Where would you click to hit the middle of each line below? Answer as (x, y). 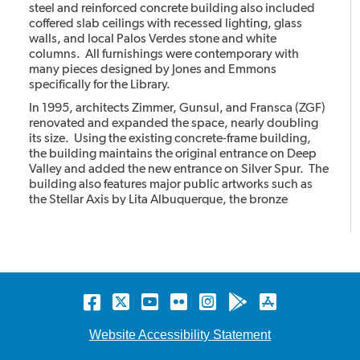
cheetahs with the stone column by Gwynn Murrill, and (179, 215)
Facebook (142, 302)
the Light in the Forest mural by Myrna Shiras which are (178, 230)
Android (280, 302)
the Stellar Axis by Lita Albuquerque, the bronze (159, 199)
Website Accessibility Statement (180, 335)
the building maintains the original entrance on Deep (173, 153)
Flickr (210, 302)
